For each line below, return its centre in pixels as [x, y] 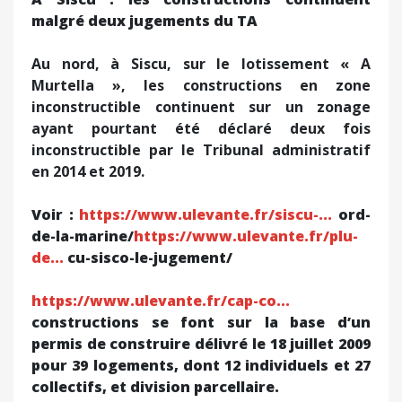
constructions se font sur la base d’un [201, 322]
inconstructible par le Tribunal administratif [201, 149]
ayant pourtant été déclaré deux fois [201, 128]
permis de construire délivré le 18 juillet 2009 [201, 343]
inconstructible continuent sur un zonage [201, 106]
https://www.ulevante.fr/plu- [246, 236]
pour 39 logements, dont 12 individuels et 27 [201, 365]
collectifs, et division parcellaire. [155, 386]
